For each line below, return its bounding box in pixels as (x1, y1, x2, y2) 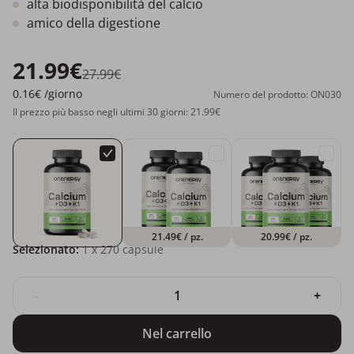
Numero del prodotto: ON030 (213, 87, 341, 101)
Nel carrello (142, 325, 212, 343)
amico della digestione (27, 13, 160, 32)
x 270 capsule (88, 242, 164, 258)
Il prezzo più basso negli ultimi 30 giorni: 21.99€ (13, 104, 220, 119)
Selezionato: (13, 242, 79, 258)
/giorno (44, 85, 82, 101)
